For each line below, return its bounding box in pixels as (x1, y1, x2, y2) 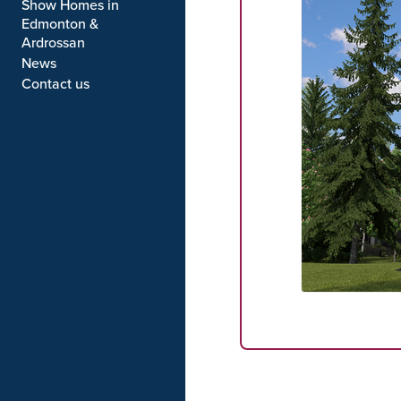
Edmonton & (21, 13, 98, 33)
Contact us (21, 73, 90, 93)
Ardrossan (21, 32, 85, 52)
